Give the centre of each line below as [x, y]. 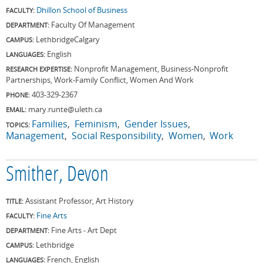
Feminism [96, 124]
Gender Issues [156, 124]
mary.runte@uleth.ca [65, 109]
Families [50, 124]
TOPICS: [18, 124]
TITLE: [16, 201]
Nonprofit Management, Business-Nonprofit [151, 68]
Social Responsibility [116, 135]
